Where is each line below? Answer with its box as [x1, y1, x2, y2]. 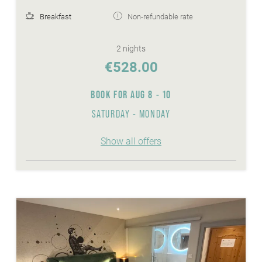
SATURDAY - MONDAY [91, 108, 171, 120]
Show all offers [101, 136, 161, 147]
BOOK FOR [91, 88, 131, 101]
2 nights [116, 44, 146, 54]
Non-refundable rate [127, 12, 193, 22]
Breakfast [40, 12, 71, 22]
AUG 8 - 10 [130, 88, 171, 101]
